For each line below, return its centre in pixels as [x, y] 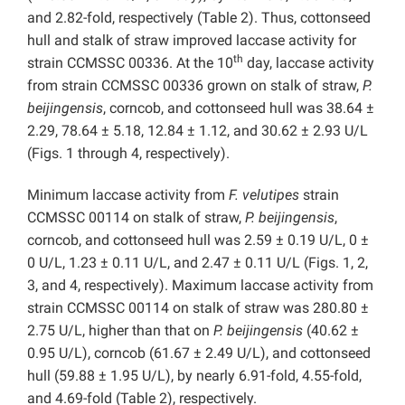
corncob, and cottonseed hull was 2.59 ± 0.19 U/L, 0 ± [198, 240]
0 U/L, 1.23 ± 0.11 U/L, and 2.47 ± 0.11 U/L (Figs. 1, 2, [198, 262]
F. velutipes [264, 194]
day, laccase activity [309, 62]
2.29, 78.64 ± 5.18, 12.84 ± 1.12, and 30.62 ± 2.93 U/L [198, 130]
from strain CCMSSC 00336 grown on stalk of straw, [195, 85]
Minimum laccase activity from [128, 194]
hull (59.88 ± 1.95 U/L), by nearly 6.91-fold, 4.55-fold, [194, 375]
